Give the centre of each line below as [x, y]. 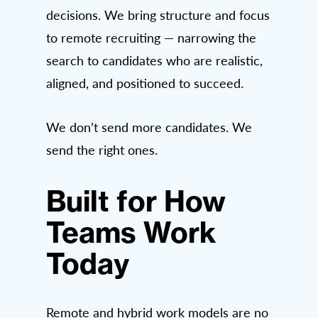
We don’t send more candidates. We [149, 127]
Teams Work [131, 233]
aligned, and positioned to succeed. [145, 83]
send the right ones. [102, 150]
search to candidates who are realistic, [154, 61]
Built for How [136, 202]
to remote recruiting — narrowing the [151, 38]
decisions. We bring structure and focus [158, 15]
